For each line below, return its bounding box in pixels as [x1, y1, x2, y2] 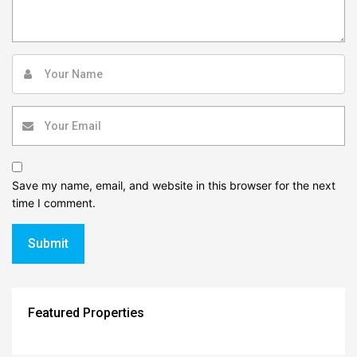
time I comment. [12, 195, 96, 210]
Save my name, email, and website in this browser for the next [12, 178, 335, 192]
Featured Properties [28, 304, 144, 320]
